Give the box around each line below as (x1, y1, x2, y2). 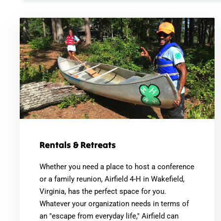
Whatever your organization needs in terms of (39, 199, 189, 208)
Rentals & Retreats (39, 139, 116, 150)
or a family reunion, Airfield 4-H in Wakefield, (39, 174, 184, 184)
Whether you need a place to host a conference (39, 162, 194, 171)
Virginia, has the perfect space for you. (39, 186, 166, 196)
